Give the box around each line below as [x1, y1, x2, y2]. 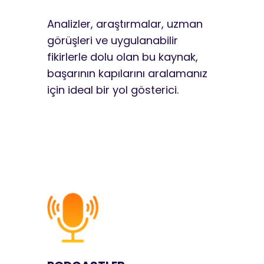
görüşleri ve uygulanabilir [47, 32, 178, 48]
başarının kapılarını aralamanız [47, 65, 207, 81]
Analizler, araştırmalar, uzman [47, 16, 203, 31]
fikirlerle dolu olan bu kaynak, [47, 49, 198, 64]
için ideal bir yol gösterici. [47, 82, 179, 97]
